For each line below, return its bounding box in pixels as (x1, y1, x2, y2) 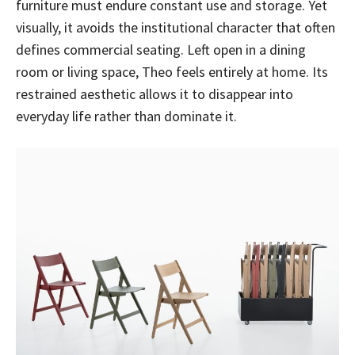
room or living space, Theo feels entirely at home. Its (16, 63, 328, 81)
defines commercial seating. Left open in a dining (16, 40, 306, 59)
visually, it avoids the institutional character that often (16, 18, 335, 36)
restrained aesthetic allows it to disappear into (16, 85, 293, 103)
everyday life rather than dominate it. (16, 107, 237, 125)
